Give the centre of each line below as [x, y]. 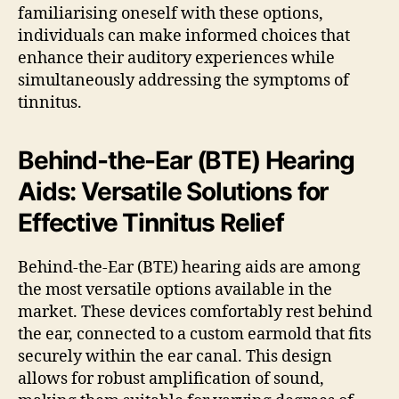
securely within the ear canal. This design [175, 356]
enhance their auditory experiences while [176, 58]
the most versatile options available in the [175, 289]
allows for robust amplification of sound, [171, 379]
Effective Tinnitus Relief [151, 222]
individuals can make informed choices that [184, 36]
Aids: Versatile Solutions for [173, 191]
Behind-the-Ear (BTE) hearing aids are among [189, 267]
